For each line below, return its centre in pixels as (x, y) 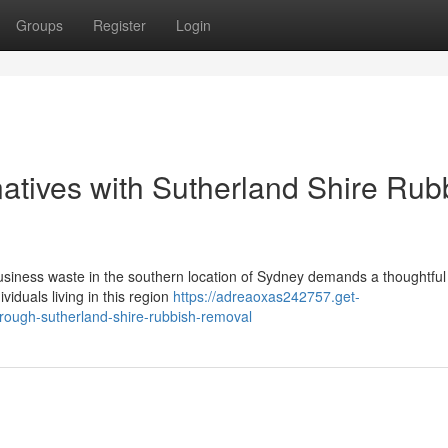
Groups (39, 25)
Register (119, 25)
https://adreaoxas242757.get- (266, 296)
